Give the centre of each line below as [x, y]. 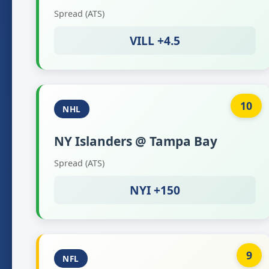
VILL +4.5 [155, 41]
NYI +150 [155, 190]
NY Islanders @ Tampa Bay [136, 141]
